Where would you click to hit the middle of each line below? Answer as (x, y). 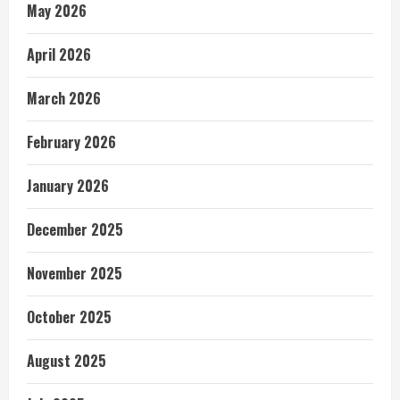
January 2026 (68, 185)
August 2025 (67, 360)
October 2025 (69, 317)
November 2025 (75, 273)
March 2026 (64, 98)
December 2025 (75, 229)
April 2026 (59, 54)
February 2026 (71, 142)
